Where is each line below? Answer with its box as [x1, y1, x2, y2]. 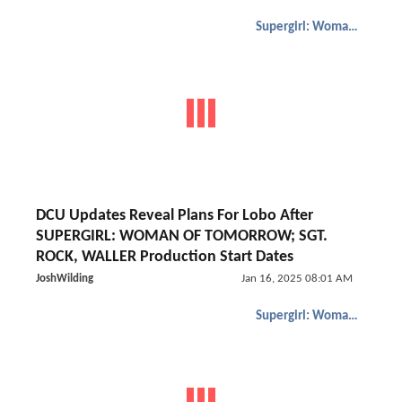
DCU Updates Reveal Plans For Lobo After [36, 207, 313, 224]
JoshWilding [36, 273, 93, 284]
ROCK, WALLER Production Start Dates [36, 249, 293, 266]
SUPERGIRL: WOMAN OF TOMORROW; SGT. [36, 228, 328, 245]
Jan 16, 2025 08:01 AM [240, 273, 353, 284]
